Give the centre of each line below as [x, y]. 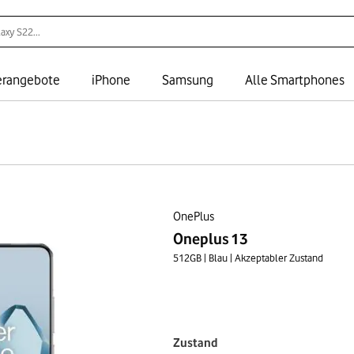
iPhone [111, 80]
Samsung [188, 80]
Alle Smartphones [295, 80]
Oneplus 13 [210, 239]
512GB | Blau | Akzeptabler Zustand [248, 258]
